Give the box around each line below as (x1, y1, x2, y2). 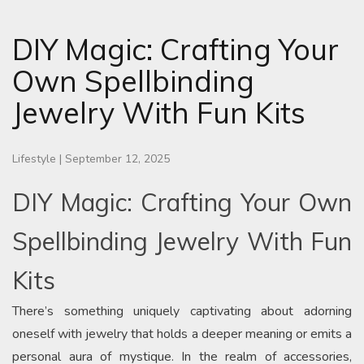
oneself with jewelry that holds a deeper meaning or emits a (12, 325, 352, 344)
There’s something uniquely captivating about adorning (12, 302, 352, 321)
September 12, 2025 (65, 151, 170, 167)
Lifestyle (12, 151, 56, 167)
